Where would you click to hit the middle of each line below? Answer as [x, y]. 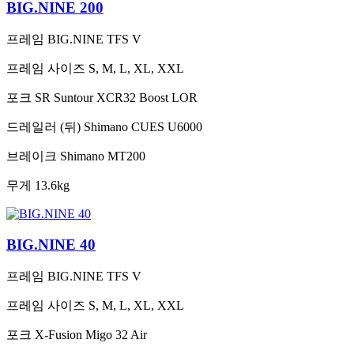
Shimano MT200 [103, 156]
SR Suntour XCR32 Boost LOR [116, 98]
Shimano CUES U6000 [143, 127]
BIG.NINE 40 [51, 244]
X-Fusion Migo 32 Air [91, 334]
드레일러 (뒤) [43, 127]
